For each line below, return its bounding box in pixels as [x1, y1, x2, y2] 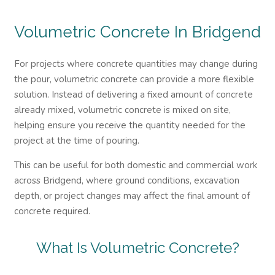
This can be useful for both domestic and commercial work [14, 159, 257, 171]
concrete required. [14, 205, 90, 217]
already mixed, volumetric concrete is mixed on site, [14, 104, 231, 116]
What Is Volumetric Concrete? [36, 239, 239, 257]
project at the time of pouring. [14, 134, 139, 147]
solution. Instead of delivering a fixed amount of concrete [14, 88, 253, 101]
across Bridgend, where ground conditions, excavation [14, 174, 239, 187]
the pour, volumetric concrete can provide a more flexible [14, 73, 254, 85]
